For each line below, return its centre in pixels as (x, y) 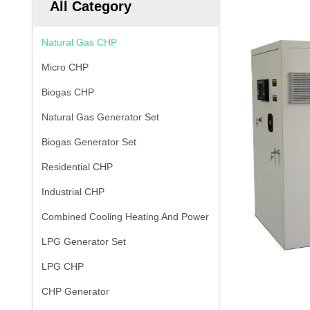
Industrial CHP (73, 192)
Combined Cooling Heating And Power (125, 217)
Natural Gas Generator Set (100, 117)
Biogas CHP (68, 92)
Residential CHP (77, 167)
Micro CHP (65, 67)
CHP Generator (75, 291)
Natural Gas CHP (79, 42)
